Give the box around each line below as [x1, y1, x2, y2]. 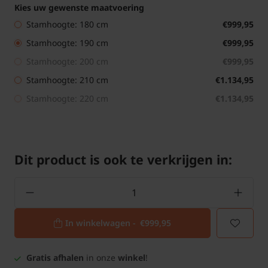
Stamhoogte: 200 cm [26, 56, 108, 68]
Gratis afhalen [26, 252, 84, 264]
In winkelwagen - [65, 217, 140, 229]
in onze [84, 252, 118, 264]
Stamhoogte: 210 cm [26, 74, 108, 86]
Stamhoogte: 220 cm [26, 93, 108, 105]
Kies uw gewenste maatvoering [14, 2, 144, 14]
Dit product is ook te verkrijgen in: [14, 151, 232, 169]
